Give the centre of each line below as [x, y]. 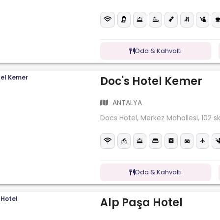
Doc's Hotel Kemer [151, 81]
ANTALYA [126, 103]
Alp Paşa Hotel [142, 202]
